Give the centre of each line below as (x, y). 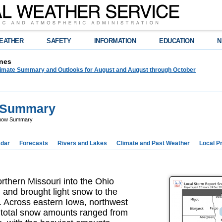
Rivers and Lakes (82, 143)
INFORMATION (115, 41)
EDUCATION (177, 41)
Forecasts (34, 143)
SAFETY (59, 41)
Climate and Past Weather (153, 143)
